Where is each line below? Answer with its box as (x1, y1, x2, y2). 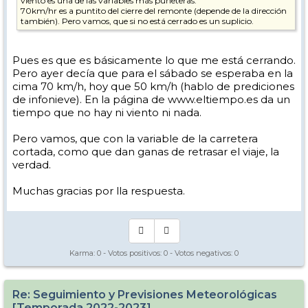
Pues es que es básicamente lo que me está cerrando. (12, 53, 296, 67)
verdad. (12, 157, 51, 171)
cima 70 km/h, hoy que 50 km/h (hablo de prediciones (12, 79, 294, 93)
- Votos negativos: (168, 247, 234, 258)
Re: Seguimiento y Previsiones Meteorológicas (12, 287, 277, 301)
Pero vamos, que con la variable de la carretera (12, 131, 258, 145)
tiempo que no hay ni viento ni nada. (12, 105, 201, 119)
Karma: (69, 247, 97, 258)
